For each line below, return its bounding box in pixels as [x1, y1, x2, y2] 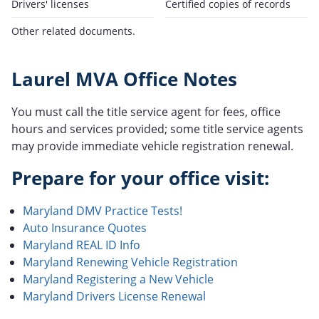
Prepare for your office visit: [11, 165, 269, 191]
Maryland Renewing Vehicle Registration [23, 253, 238, 270]
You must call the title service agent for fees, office [11, 103, 281, 120]
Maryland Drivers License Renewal [23, 288, 206, 304]
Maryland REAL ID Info [23, 236, 140, 253]
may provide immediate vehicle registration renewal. [11, 137, 293, 154]
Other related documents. [11, 23, 135, 38]
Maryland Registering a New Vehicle [23, 271, 214, 287]
